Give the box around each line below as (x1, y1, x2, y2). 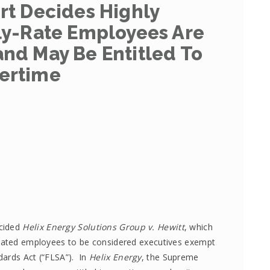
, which (184, 221, 213, 233)
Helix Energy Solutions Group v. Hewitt (22, 221, 184, 233)
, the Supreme (141, 251, 199, 263)
